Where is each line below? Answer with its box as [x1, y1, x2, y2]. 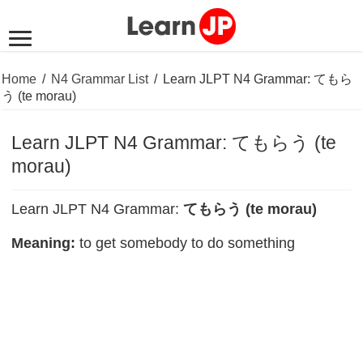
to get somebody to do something [75, 234, 296, 251]
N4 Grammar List [51, 71, 149, 86]
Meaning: [11, 234, 76, 251]
